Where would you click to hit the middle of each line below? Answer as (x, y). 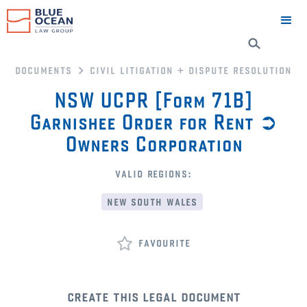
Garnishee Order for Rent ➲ (153, 122)
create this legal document (153, 295)
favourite (164, 242)
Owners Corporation (153, 144)
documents (44, 70)
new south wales (152, 201)
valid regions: (153, 173)
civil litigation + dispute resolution (191, 70)
